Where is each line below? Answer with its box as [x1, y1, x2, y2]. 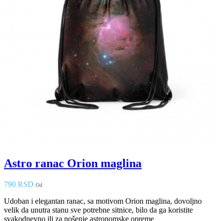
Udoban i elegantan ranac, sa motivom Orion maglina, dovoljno [4, 197, 202, 206]
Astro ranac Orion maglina [4, 157, 142, 170]
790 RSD [4, 180, 34, 189]
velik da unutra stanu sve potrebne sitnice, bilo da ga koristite [4, 206, 193, 215]
